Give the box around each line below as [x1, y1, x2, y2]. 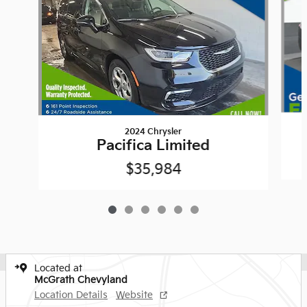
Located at [34, 262, 82, 275]
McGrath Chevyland [34, 274, 127, 286]
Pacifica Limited [97, 137, 210, 155]
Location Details [34, 289, 108, 302]
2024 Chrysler [125, 127, 182, 138]
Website [116, 289, 153, 302]
